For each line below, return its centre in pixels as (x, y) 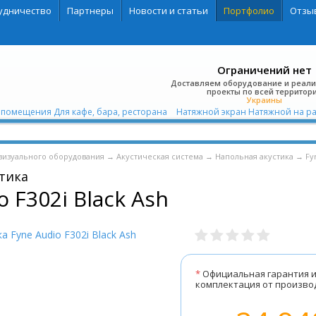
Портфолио (249, 11)
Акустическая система (159, 156)
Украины (264, 100)
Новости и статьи (168, 11)
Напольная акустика (254, 156)
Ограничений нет (264, 70)
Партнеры (90, 11)
